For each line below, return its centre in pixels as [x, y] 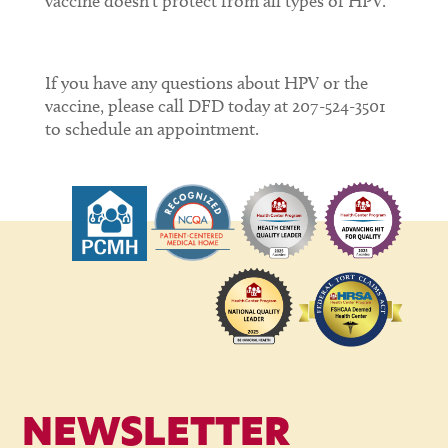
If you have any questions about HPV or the [206, 82]
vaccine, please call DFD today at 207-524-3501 [215, 105]
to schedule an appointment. [151, 128]
